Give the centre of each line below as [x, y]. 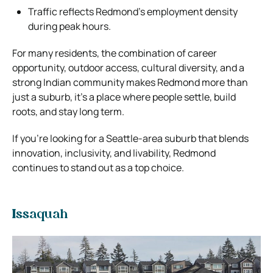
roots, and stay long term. [68, 112]
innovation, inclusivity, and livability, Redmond [114, 153]
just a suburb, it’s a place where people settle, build [124, 97]
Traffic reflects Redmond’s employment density [133, 12]
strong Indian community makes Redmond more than [130, 83]
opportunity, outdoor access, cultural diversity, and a [128, 68]
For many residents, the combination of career [115, 53]
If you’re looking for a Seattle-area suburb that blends [130, 139]
